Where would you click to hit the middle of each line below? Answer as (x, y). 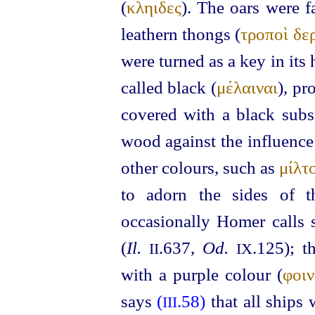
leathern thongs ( (181, 34)
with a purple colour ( (202, 275)
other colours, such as (200, 168)
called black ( (168, 88)
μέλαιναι (247, 88)
